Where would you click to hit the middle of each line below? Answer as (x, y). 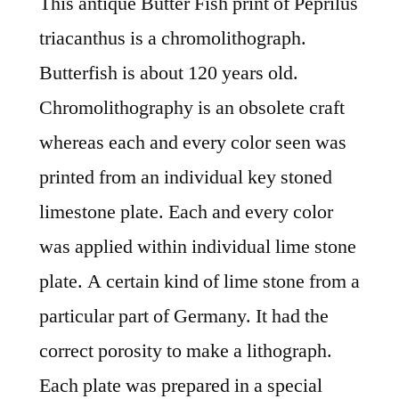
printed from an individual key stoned (186, 178)
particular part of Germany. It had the (184, 317)
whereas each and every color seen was (193, 143)
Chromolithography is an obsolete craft (192, 108)
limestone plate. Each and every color (186, 212)
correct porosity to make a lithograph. (186, 351)
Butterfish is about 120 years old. (169, 73)
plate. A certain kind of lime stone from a (199, 282)
